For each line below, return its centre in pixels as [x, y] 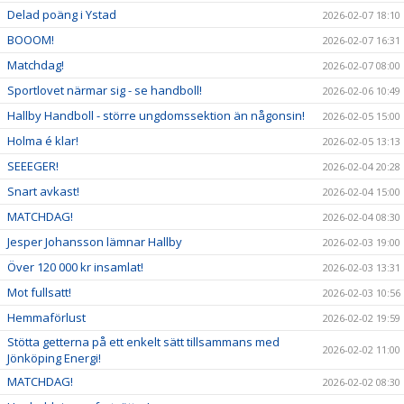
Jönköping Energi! [54, 358]
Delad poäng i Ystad [62, 14]
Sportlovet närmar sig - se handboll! [105, 90]
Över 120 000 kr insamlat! [75, 266]
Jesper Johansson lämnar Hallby [95, 241]
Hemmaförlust [46, 317]
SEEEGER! [33, 165]
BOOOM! [31, 39]
